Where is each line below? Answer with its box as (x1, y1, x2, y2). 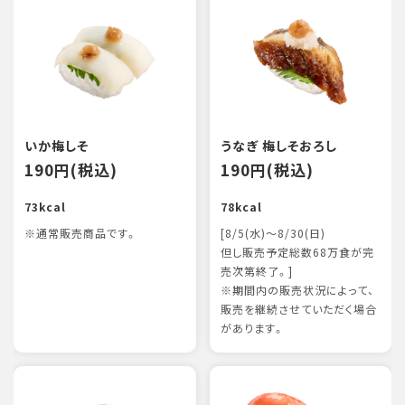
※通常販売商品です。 (24, 225, 137, 241)
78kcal (220, 199, 262, 215)
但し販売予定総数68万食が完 (220, 244, 374, 260)
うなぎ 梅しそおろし (220, 137, 337, 155)
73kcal (24, 199, 66, 215)
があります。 (220, 320, 285, 336)
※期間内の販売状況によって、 (220, 282, 374, 298)
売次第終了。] (220, 263, 293, 279)
